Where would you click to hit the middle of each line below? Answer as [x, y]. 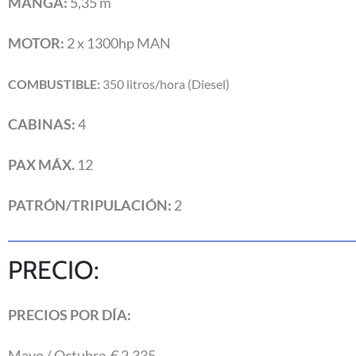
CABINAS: [42, 124]
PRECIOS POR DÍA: [70, 315]
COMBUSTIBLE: [54, 84]
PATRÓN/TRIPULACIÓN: [90, 205]
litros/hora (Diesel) [177, 84]
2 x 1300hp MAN [118, 43]
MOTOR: [36, 43]
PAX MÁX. [41, 165]
